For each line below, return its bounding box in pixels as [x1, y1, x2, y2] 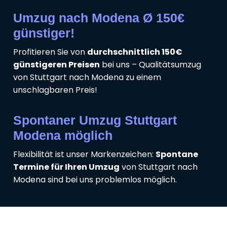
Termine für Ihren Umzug [13, 161, 120, 173]
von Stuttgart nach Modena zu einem [13, 71, 161, 84]
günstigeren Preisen [13, 59, 100, 71]
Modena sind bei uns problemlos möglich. [13, 174, 177, 186]
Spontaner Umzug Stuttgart [13, 113, 177, 128]
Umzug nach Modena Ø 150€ [13, 11, 184, 25]
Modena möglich [13, 128, 112, 143]
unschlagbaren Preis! [13, 84, 97, 96]
